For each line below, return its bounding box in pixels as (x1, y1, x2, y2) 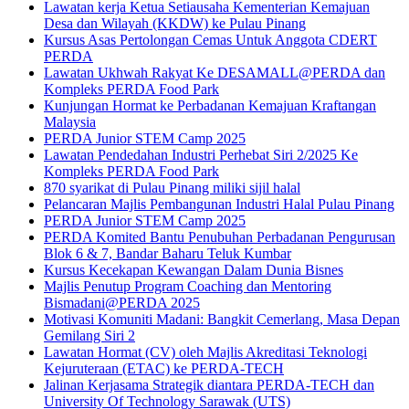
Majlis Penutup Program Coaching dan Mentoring (44, 278, 331, 295)
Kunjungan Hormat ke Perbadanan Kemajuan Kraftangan (44, 98, 376, 114)
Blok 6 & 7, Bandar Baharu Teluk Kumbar (44, 246, 291, 262)
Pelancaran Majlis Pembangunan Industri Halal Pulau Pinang (44, 196, 394, 213)
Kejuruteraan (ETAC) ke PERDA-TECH (44, 361, 284, 377)
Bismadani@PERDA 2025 (44, 295, 200, 311)
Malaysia (44, 114, 96, 131)
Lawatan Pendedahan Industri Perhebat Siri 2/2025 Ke (44, 147, 358, 163)
